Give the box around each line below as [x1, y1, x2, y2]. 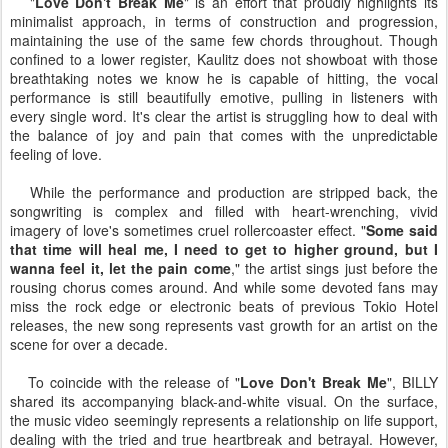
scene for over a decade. [10, 334, 168, 355]
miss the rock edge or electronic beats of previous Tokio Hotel [10, 296, 438, 317]
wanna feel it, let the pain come [10, 258, 231, 279]
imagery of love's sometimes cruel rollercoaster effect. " [10, 220, 366, 241]
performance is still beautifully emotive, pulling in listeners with [10, 87, 438, 108]
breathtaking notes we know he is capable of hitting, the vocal [10, 68, 438, 89]
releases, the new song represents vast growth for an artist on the [10, 315, 438, 336]
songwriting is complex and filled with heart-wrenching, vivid [10, 201, 438, 222]
